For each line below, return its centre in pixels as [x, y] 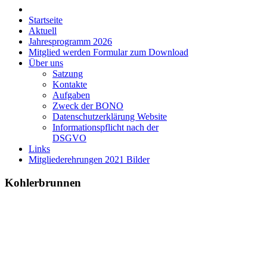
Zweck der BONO [88, 106]
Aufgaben [71, 95]
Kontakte [70, 85]
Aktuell [43, 31]
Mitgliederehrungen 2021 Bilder [89, 160]
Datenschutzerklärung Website [110, 117]
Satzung [68, 74]
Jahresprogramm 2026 [70, 42]
